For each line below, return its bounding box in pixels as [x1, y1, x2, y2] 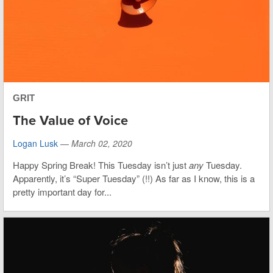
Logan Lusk [13, 136, 58, 149]
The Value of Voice [13, 112, 128, 129]
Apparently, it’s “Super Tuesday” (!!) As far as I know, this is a [13, 171, 255, 185]
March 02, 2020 [71, 136, 132, 149]
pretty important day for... [13, 185, 112, 198]
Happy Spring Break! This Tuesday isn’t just [13, 158, 189, 171]
